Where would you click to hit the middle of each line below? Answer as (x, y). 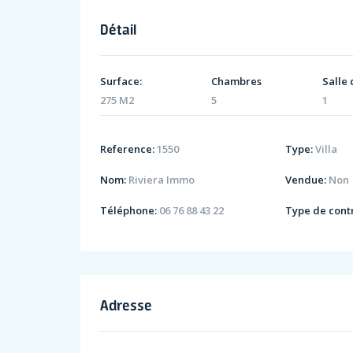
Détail (118, 29)
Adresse (126, 305)
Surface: (121, 81)
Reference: (127, 149)
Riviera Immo (160, 180)
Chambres (237, 81)
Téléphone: (128, 211)
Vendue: (306, 180)
